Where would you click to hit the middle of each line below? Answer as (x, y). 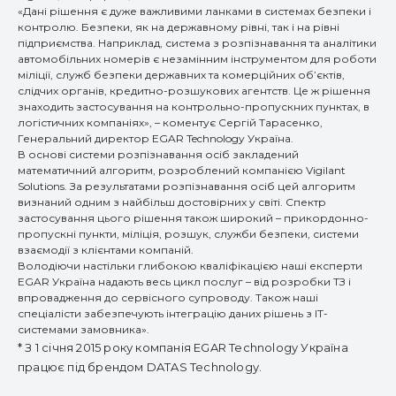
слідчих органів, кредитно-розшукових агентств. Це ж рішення (194, 91)
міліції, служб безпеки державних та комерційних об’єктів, (181, 75)
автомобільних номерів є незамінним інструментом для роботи (197, 59)
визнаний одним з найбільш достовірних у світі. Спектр (172, 202)
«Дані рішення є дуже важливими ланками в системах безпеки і (194, 11)
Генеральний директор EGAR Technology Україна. (156, 138)
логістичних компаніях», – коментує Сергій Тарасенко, (170, 122)
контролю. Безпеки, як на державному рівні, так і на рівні (179, 27)
